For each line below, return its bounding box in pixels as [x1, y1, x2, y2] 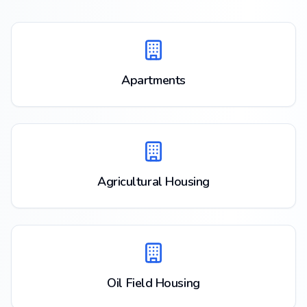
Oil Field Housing [107, 275, 200, 291]
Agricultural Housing [97, 173, 210, 190]
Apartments [121, 72, 186, 88]
